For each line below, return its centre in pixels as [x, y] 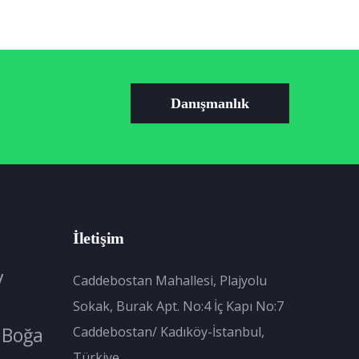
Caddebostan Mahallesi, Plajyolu [170, 280]
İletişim [99, 238]
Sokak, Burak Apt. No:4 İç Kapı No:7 [178, 306]
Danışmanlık [210, 103]
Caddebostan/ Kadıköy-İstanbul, [169, 331]
